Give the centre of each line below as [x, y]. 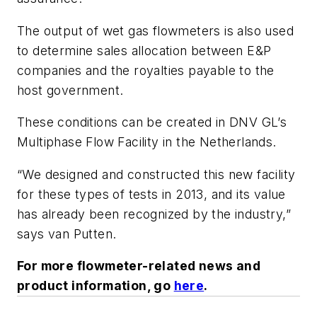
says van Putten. [67, 234]
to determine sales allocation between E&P [144, 50]
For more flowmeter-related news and [139, 266]
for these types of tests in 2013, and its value [151, 194]
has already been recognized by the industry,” [154, 214]
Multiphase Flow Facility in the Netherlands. [147, 142]
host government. [70, 90]
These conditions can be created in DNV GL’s [152, 122]
